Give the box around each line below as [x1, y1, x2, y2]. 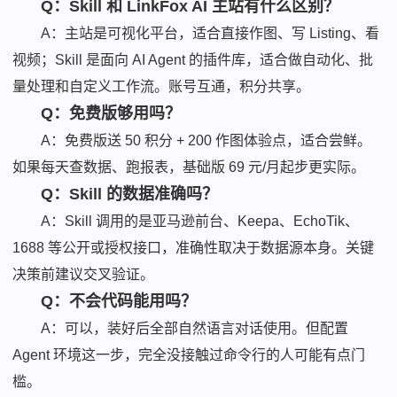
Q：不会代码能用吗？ [41, 292, 198, 311]
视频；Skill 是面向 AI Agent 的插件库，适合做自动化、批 [12, 52, 374, 68]
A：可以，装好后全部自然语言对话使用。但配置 [41, 321, 349, 337]
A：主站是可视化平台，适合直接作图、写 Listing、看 [41, 26, 380, 42]
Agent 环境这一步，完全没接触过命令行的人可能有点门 [12, 347, 366, 363]
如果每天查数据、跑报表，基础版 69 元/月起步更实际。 [12, 160, 366, 175]
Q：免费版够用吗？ [41, 105, 182, 123]
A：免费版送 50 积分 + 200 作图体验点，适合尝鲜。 [41, 133, 372, 149]
